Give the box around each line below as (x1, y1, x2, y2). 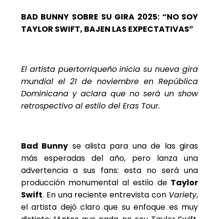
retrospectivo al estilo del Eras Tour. (21, 100, 160, 112)
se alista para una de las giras (68, 140, 198, 152)
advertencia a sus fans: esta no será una (21, 165, 198, 176)
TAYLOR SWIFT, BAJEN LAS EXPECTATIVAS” (21, 23, 194, 35)
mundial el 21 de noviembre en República (21, 76, 198, 88)
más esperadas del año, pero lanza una (21, 153, 198, 164)
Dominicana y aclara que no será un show (21, 88, 198, 100)
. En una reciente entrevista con (42, 189, 169, 201)
